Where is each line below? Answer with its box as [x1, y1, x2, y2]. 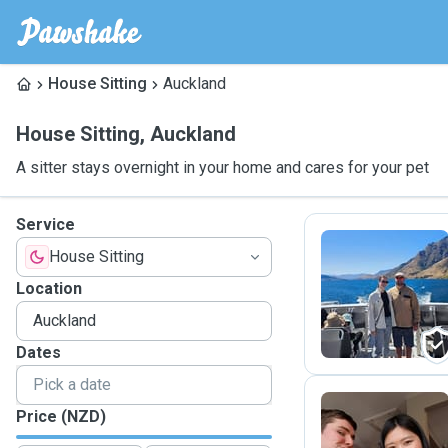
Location [16, 279, 82, 298]
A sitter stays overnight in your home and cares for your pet [16, 158, 429, 177]
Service [16, 215, 75, 234]
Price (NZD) [16, 407, 106, 426]
